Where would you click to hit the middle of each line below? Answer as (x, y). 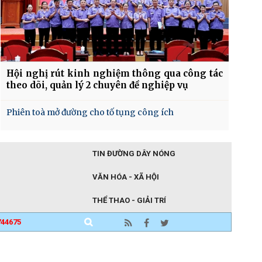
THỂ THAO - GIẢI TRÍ (129, 200)
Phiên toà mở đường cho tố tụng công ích (90, 112)
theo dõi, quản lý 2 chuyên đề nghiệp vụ (97, 85)
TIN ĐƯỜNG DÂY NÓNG (134, 153)
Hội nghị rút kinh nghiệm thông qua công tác (115, 73)
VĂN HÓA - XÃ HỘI (126, 177)
